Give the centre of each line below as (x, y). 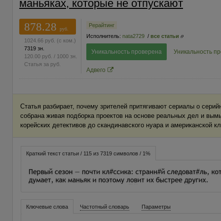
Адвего (96, 70)
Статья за (37, 64)
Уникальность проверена (127, 52)
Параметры (156, 206)
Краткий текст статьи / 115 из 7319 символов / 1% (88, 153)
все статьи (165, 36)
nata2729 (133, 36)
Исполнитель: (104, 36)
